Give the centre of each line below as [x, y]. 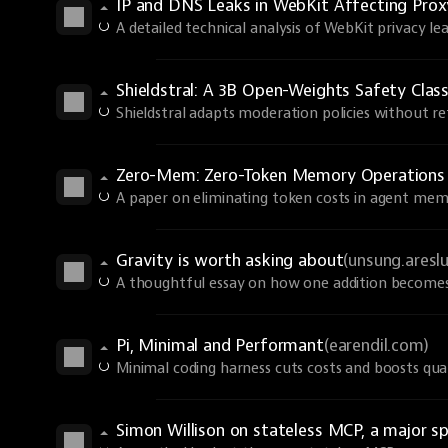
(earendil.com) [376, 345]
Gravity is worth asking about [230, 260]
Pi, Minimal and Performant [220, 345]
